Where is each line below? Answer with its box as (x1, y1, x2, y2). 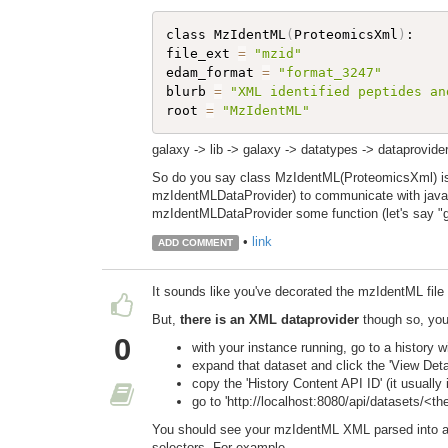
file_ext (166, 46, 238, 62)
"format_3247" (278, 65, 382, 81)
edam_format (166, 65, 262, 81)
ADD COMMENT (157, 236, 233, 248)
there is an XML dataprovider (180, 311, 359, 327)
